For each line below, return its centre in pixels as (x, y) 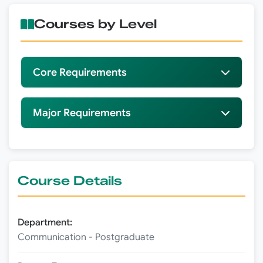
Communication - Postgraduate (86, 237)
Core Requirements (80, 73)
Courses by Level (95, 24)
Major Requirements (82, 113)
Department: (45, 223)
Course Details (70, 181)
